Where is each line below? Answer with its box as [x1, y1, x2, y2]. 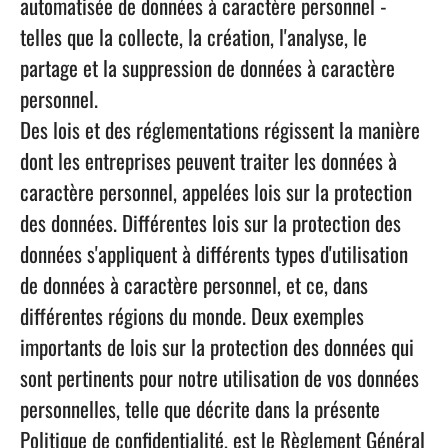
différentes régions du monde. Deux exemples [20, 300, 364, 331]
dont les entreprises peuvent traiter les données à [20, 145, 397, 176]
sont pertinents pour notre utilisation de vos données [20, 362, 419, 393]
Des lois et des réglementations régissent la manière [20, 114, 420, 145]
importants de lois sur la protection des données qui [20, 331, 414, 362]
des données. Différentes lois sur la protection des [20, 207, 401, 238]
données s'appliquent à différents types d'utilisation [20, 238, 408, 269]
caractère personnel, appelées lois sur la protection [20, 176, 412, 207]
